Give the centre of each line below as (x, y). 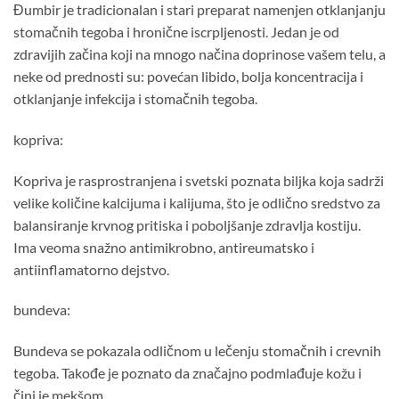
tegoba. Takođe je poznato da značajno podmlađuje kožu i (187, 373)
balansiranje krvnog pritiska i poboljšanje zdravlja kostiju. (187, 224)
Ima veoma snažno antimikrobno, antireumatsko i (164, 247)
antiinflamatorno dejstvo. (91, 269)
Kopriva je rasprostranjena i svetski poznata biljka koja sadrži (199, 180)
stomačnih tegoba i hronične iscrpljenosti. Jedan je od (176, 31)
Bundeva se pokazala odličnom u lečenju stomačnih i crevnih (197, 351)
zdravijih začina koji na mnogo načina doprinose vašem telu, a (199, 53)
